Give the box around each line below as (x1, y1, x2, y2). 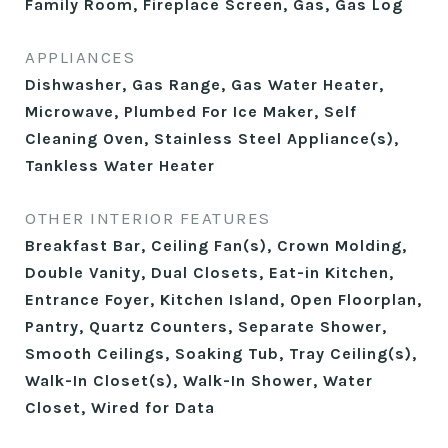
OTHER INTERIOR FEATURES (25, 208, 271, 228)
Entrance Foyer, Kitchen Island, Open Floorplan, (25, 290, 422, 309)
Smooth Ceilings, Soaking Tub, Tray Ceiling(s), (25, 344, 417, 363)
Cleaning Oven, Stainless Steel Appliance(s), (25, 129, 399, 148)
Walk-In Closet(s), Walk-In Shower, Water (25, 371, 373, 390)
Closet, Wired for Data (25, 398, 215, 417)
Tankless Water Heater (25, 156, 215, 175)
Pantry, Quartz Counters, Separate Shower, (25, 317, 387, 336)
